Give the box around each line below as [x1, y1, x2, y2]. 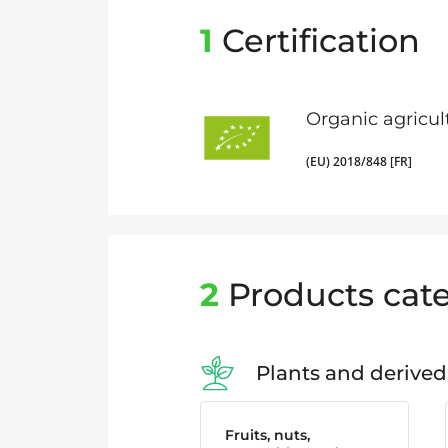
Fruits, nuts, [225, 426, 310, 444]
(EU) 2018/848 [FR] [306, 152, 412, 170]
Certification [213, 21, 420, 60]
